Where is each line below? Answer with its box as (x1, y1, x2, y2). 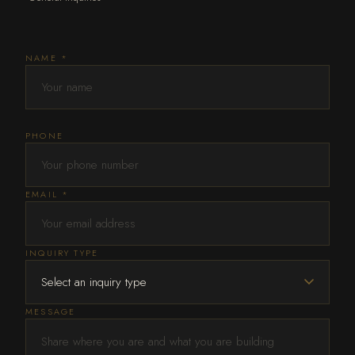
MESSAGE (25, 304, 76, 318)
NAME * (25, 51, 69, 64)
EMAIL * (25, 187, 70, 200)
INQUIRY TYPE (25, 246, 99, 259)
